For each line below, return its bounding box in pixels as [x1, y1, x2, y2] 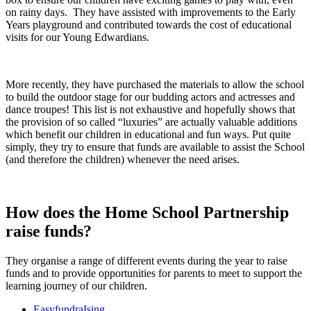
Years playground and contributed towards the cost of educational [6, 19, 292, 31]
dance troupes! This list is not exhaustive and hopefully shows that [6, 103, 295, 116]
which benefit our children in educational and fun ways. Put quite [6, 128, 291, 141]
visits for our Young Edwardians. [6, 31, 149, 44]
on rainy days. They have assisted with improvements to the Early [6, 6, 296, 19]
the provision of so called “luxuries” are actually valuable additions [6, 116, 297, 128]
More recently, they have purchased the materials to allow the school [6, 78, 304, 91]
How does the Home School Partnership [6, 203, 289, 222]
